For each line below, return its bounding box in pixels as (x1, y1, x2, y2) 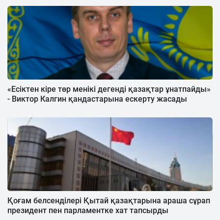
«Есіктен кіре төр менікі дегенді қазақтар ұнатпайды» (7, 84, 211, 94)
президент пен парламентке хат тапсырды (7, 205, 168, 215)
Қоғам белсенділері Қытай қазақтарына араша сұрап (7, 195, 210, 205)
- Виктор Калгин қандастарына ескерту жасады (7, 94, 187, 104)
